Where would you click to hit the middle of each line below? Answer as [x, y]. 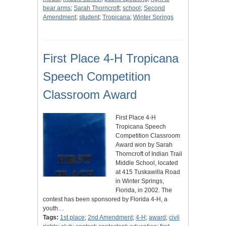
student [89, 17]
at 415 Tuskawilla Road [148, 172]
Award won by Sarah [144, 145]
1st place [72, 218]
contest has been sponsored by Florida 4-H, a [105, 200]
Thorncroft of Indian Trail [149, 154]
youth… [53, 209]
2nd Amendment [110, 218]
